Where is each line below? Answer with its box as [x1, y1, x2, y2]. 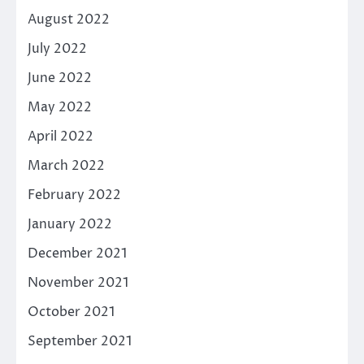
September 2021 [28, 331, 132, 350]
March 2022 [28, 156, 105, 175]
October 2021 [28, 302, 115, 321]
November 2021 [28, 273, 128, 292]
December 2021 [28, 244, 127, 262]
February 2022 [28, 185, 121, 204]
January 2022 [28, 214, 112, 233]
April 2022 [28, 127, 93, 145]
